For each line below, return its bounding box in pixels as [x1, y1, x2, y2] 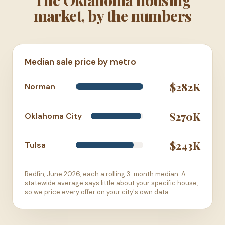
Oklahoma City [25, 110, 82, 122]
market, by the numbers [33, 5, 192, 26]
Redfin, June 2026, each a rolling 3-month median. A [25, 169, 186, 178]
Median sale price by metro [25, 56, 136, 67]
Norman [25, 81, 55, 92]
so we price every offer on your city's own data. [25, 187, 170, 196]
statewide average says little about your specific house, [25, 178, 198, 187]
